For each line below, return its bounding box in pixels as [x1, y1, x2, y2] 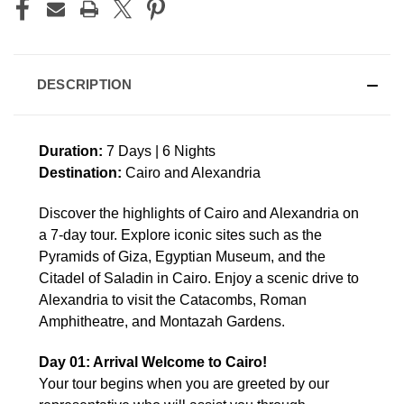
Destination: [39, 164, 122, 180]
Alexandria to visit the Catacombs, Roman [39, 291, 307, 308]
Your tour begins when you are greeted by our [39, 375, 329, 391]
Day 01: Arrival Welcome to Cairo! [39, 353, 267, 370]
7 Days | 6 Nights [103, 142, 216, 159]
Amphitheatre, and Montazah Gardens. [39, 313, 285, 329]
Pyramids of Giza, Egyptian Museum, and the [39, 248, 326, 264]
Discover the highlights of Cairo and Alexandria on [39, 205, 359, 221]
